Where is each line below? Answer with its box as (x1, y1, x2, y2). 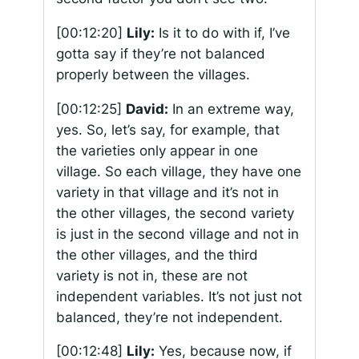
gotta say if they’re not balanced (55, 45, 265, 62)
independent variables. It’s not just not (55, 288, 302, 305)
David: (125, 100, 168, 117)
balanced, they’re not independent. (55, 309, 287, 325)
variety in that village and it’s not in (55, 184, 279, 200)
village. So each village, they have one (55, 163, 301, 179)
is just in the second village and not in (55, 225, 299, 242)
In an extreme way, (167, 100, 294, 117)
